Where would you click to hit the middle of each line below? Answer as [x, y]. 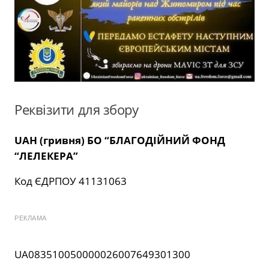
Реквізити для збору [77, 110]
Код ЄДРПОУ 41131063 [71, 181]
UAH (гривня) [51, 141]
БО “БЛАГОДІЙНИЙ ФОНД [156, 141]
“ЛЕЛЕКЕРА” [46, 156]
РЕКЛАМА [31, 218]
